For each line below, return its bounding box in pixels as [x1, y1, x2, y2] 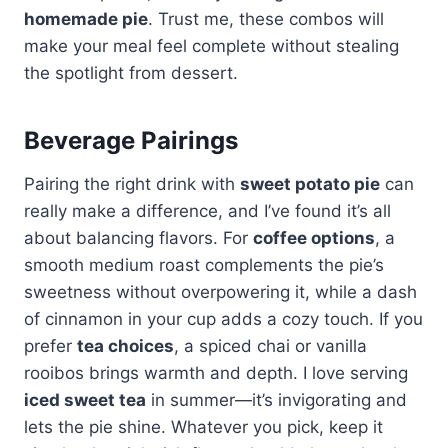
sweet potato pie [240, 173, 380, 194]
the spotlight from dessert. [24, 62, 238, 83]
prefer [24, 335, 77, 356]
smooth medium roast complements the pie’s [24, 254, 384, 275]
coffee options [253, 227, 375, 248]
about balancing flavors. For [24, 227, 253, 248]
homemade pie [24, 8, 148, 29]
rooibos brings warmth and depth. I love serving [24, 362, 408, 383]
